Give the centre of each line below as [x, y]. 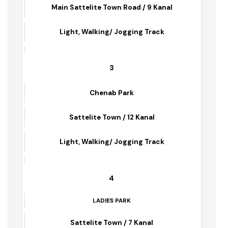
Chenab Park [115, 117]
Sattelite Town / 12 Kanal [115, 142]
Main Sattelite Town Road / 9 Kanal [115, 28]
